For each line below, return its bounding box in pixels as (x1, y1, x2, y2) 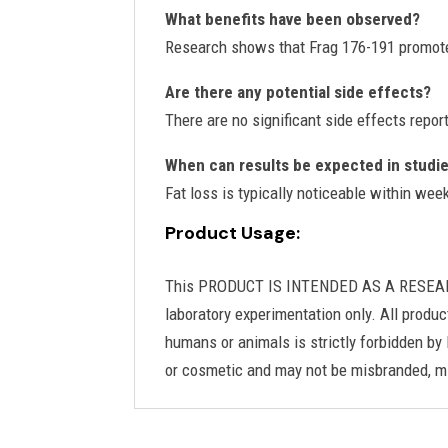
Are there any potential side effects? (165, 81, 432, 102)
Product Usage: (165, 220, 301, 245)
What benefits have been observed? (165, 8, 421, 29)
